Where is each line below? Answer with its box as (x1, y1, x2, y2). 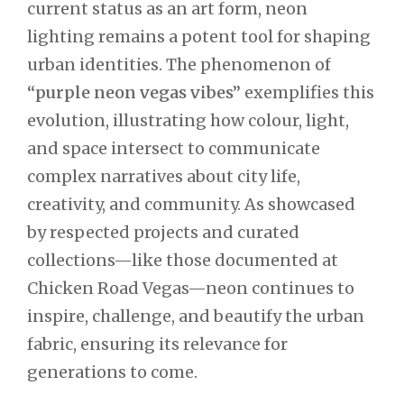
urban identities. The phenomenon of (27, 53, 331, 75)
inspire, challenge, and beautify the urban (27, 305, 364, 326)
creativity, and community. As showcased (27, 193, 355, 215)
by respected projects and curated (27, 221, 299, 243)
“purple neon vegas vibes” (27, 81, 241, 103)
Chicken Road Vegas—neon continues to (27, 277, 354, 298)
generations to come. (27, 361, 197, 382)
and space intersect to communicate (27, 137, 320, 159)
